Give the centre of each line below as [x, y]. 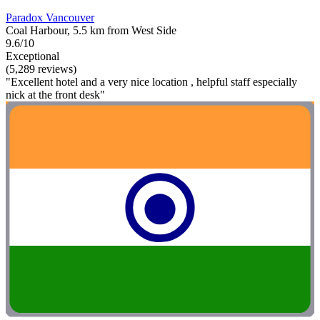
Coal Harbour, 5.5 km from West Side [91, 30]
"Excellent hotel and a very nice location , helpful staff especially [151, 81]
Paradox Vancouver [50, 17]
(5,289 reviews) [41, 69]
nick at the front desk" [55, 94]
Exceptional [32, 56]
